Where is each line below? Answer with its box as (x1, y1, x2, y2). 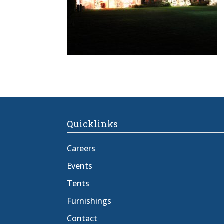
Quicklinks (67, 118, 118, 130)
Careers (67, 143, 96, 154)
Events (67, 160, 93, 172)
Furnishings (67, 195, 112, 207)
